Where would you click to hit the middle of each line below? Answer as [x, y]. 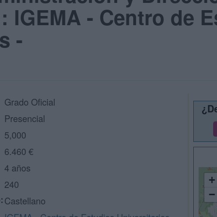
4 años [17, 168]
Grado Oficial [30, 102]
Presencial [25, 118]
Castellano [25, 201]
